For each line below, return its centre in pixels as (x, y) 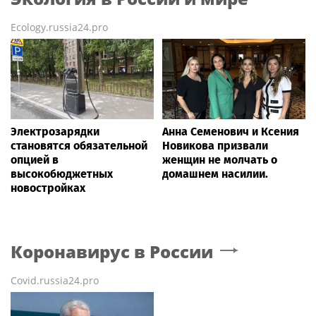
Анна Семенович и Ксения (231, 132)
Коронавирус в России (112, 252)
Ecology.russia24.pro (59, 28)
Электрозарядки (55, 132)
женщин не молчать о (220, 160)
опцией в (35, 160)
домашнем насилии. (215, 174)
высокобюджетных (62, 174)
